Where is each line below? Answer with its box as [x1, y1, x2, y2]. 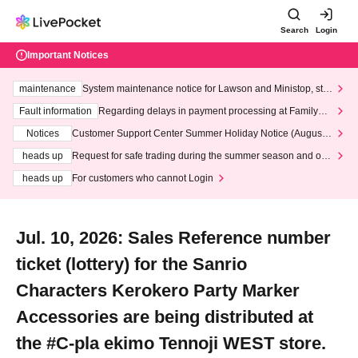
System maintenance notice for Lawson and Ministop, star [82, 83, 332, 94]
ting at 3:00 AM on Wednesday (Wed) [82, 96, 244, 107]
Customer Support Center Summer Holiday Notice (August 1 [72, 128, 332, 139]
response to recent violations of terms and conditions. [72, 163, 302, 174]
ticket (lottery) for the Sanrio [16, 254, 247, 274]
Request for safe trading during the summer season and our [72, 150, 330, 161]
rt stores [98, 118, 133, 129]
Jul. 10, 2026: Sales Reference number [16, 228, 331, 248]
